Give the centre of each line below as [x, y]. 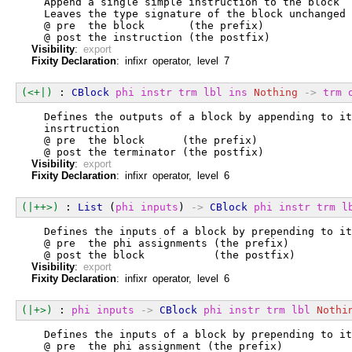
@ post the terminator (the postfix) [148, 152]
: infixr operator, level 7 [173, 60]
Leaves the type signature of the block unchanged [189, 13]
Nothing [276, 92]
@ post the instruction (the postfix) [151, 37]
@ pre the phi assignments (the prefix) [160, 243]
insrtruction [75, 128]
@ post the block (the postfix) [163, 255]
